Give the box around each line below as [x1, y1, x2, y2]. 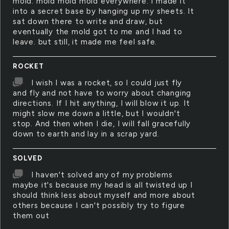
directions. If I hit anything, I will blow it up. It [13, 99, 190, 108]
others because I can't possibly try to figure [13, 201, 185, 210]
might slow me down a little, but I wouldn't [13, 109, 180, 118]
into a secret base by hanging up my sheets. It [13, 7, 194, 16]
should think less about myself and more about [13, 191, 195, 200]
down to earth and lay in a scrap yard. [13, 129, 159, 139]
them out [13, 211, 50, 220]
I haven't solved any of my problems [31, 170, 173, 179]
